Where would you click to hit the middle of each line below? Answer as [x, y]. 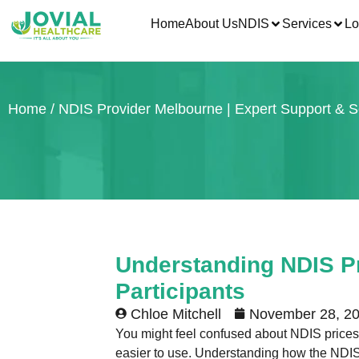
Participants [181, 291]
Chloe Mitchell [176, 314]
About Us [212, 24]
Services [307, 24]
